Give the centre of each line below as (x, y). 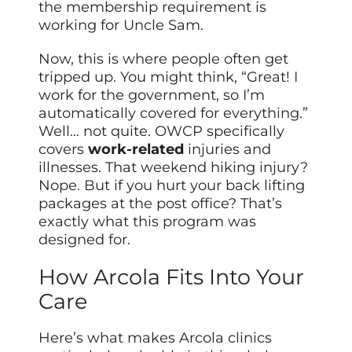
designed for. (85, 240)
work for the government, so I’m (152, 95)
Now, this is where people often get (164, 59)
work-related (136, 150)
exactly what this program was (148, 222)
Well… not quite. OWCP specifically (162, 132)
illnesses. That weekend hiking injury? (174, 168)
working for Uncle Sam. (121, 26)
